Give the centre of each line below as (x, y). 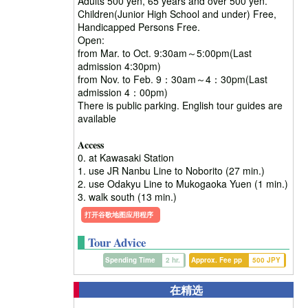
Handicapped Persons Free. (139, 26)
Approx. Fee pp (217, 260)
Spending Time (130, 260)
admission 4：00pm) (123, 92)
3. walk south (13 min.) (127, 196)
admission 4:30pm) (119, 66)
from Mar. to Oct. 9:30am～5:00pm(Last (165, 53)
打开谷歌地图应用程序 (119, 214)
